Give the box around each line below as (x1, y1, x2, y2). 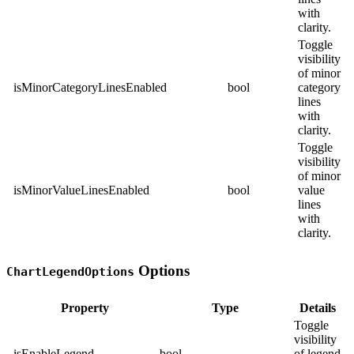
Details (299, 301, 336, 315)
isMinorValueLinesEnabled (13, 183, 149, 197)
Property (61, 301, 109, 315)
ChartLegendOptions (6, 264, 134, 279)
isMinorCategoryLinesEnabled (13, 80, 167, 94)
